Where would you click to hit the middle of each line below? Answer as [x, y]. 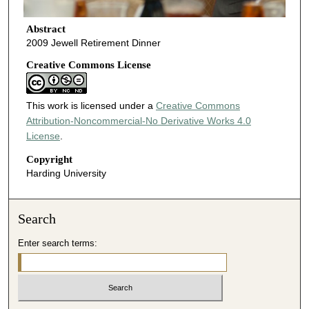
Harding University [66, 173]
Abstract [46, 29]
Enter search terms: [58, 243]
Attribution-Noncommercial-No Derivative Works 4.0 [138, 121]
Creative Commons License [88, 65]
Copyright [49, 159]
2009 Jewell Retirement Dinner [93, 43]
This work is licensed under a [91, 106]
